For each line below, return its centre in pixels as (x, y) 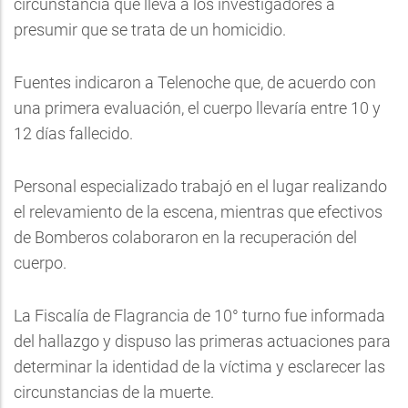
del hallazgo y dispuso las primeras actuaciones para (202, 341)
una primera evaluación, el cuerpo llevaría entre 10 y (197, 108)
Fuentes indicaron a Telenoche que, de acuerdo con (195, 82)
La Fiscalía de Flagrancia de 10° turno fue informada (199, 316)
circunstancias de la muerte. (114, 392)
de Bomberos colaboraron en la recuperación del (185, 237)
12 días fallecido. (73, 133)
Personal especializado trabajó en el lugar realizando (200, 186)
